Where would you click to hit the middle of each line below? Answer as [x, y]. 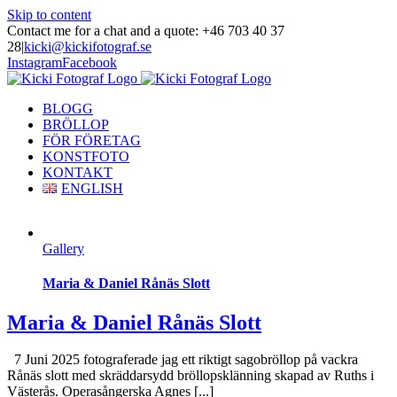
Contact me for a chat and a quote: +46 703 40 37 [146, 31]
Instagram [35, 62]
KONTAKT [78, 172]
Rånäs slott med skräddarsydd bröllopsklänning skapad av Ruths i [191, 376]
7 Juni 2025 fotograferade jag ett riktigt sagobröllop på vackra [183, 360]
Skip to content [49, 15]
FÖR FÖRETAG [92, 140]
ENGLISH [92, 188]
